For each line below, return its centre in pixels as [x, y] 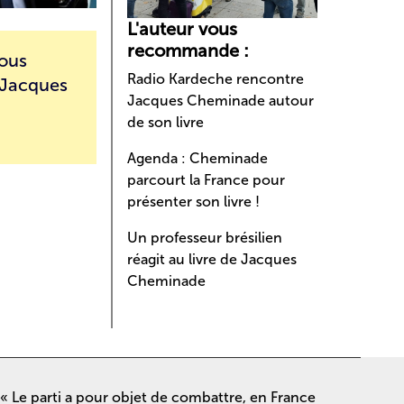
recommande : [188, 51]
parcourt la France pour [207, 180]
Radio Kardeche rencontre [216, 79]
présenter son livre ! [194, 202]
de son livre [166, 123]
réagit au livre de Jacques [212, 260]
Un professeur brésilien [205, 238]
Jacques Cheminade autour [221, 101]
